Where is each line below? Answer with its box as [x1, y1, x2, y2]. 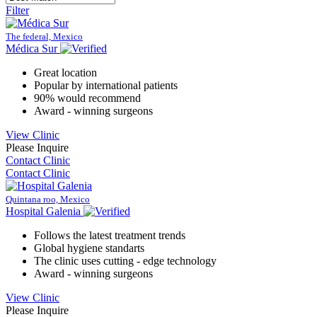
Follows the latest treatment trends [34, 229, 185, 241]
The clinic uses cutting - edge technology [34, 254, 217, 267]
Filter [6, 4, 29, 16]
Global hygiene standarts [34, 241, 144, 254]
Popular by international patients [34, 79, 178, 91]
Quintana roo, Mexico [6, 193, 90, 204]
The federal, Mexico [6, 30, 83, 42]
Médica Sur [6, 42, 57, 54]
